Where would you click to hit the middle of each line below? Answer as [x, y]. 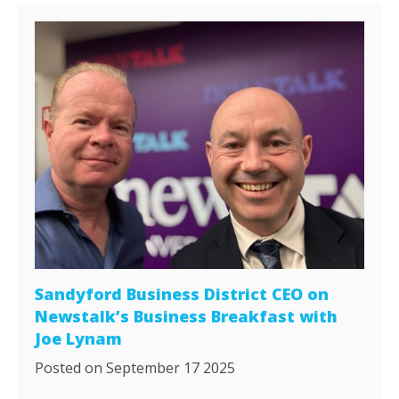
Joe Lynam [79, 338]
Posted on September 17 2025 [135, 367]
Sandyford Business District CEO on [182, 293]
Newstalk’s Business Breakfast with [187, 316]
